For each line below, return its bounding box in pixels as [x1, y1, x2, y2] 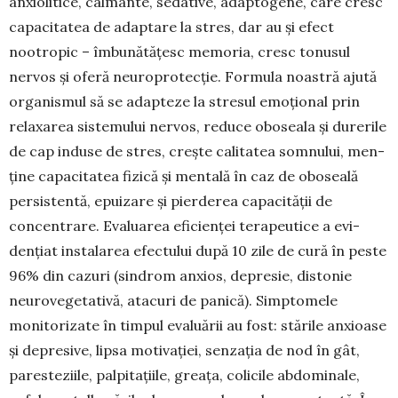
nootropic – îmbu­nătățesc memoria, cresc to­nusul [9, 43, 350, 61]
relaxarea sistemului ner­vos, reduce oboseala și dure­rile [9, 117, 386, 136]
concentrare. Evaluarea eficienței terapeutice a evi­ [9, 217, 360, 235]
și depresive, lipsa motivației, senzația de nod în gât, [9, 341, 360, 360]
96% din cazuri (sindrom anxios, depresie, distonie [9, 267, 352, 285]
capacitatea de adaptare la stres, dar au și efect [9, 18, 334, 36]
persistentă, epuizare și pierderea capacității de [9, 192, 332, 211]
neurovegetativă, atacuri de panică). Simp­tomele [9, 291, 338, 310]
